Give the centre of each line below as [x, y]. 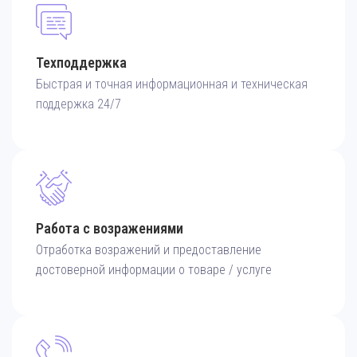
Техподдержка [81, 63]
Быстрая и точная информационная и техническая [172, 84]
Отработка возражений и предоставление [149, 250]
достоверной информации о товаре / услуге [154, 270]
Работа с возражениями [110, 229]
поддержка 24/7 [78, 104]
